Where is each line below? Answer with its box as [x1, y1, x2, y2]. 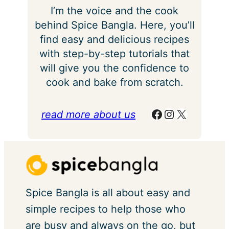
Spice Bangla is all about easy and [25, 187, 190, 199]
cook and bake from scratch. [45, 76, 184, 89]
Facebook [150, 106, 157, 121]
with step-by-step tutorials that [39, 48, 190, 60]
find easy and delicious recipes [40, 33, 189, 46]
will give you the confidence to [40, 62, 189, 75]
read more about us [41, 108, 135, 121]
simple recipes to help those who [25, 203, 186, 216]
